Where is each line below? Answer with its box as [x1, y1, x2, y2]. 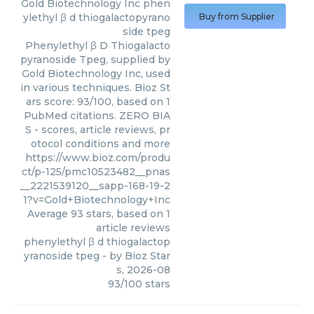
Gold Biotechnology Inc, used [22, 67, 170, 80]
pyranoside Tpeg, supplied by [20, 53, 170, 66]
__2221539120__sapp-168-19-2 [20, 179, 170, 192]
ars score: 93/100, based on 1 [26, 95, 170, 108]
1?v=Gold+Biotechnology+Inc [23, 193, 170, 206]
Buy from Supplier [199, 11, 275, 22]
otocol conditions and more [31, 137, 170, 150]
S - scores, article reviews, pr [25, 123, 170, 136]
